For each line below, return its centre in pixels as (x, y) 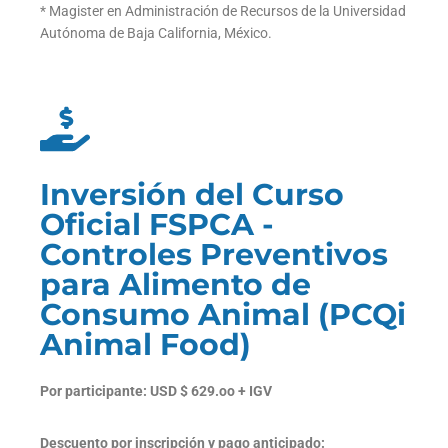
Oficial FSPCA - (157, 225)
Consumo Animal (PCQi (223, 315)
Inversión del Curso (192, 195)
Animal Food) (145, 345)
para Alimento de (175, 285)
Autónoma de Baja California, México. (156, 33)
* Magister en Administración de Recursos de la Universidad (223, 11)
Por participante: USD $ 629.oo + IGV (156, 391)
